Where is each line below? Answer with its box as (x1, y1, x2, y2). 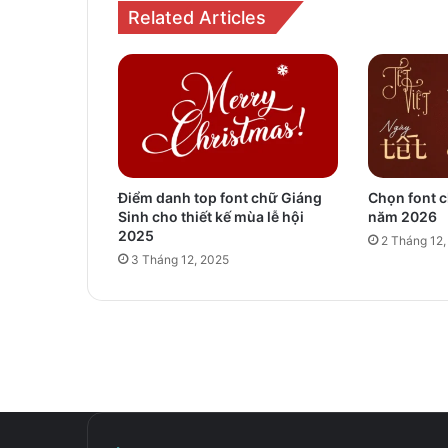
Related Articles (128, 6, 266, 28)
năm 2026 (367, 207, 437, 225)
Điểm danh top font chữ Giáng (118, 188, 322, 206)
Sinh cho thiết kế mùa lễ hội (118, 207, 304, 225)
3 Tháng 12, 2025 (131, 251, 229, 267)
